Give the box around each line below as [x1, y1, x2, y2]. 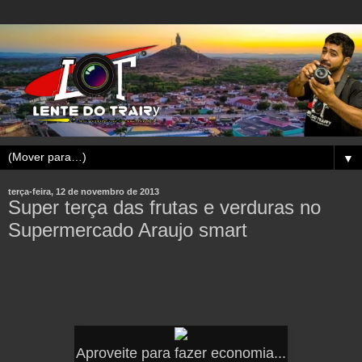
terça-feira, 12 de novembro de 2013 [8, 187, 159, 197]
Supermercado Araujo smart [8, 219, 247, 242]
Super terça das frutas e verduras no [8, 196, 321, 219]
